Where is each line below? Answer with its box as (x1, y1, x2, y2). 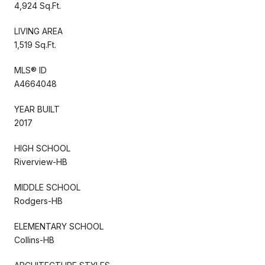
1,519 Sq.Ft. (14, 39, 56, 50)
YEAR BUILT (14, 104, 60, 114)
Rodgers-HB (14, 195, 63, 206)
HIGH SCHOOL (14, 143, 70, 153)
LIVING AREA (14, 25, 63, 36)
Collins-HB (14, 234, 54, 245)
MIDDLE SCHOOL (14, 182, 80, 192)
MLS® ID (14, 64, 47, 75)
